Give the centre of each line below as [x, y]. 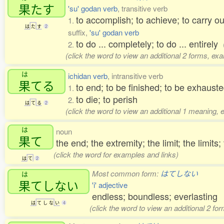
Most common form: [126, 173]
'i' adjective [110, 185]
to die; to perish [107, 99]
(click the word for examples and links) [116, 154]
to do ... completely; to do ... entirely [149, 44]
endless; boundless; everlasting [155, 196]
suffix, [79, 32]
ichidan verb [88, 76]
